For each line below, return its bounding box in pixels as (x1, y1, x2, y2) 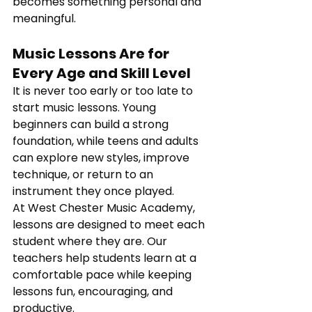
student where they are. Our (13, 233, 170, 250)
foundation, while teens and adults (13, 133, 201, 150)
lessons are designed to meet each (13, 217, 208, 233)
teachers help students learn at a (13, 250, 199, 267)
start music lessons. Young (13, 100, 159, 116)
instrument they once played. (13, 183, 174, 200)
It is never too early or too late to (13, 83, 196, 100)
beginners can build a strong (13, 116, 171, 133)
